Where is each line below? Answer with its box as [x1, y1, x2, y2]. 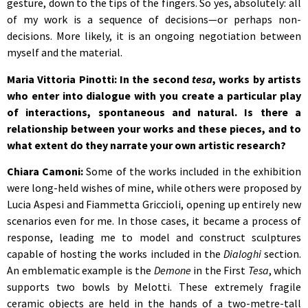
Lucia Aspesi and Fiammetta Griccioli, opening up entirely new [7, 197, 301, 212]
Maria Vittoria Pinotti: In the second [7, 71, 192, 86]
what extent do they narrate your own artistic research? [7, 137, 286, 152]
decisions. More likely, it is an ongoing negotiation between [7, 29, 301, 43]
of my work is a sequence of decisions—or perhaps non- [7, 12, 301, 27]
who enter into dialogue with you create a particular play [7, 88, 301, 102]
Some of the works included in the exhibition [86, 164, 302, 179]
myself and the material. [7, 45, 122, 60]
